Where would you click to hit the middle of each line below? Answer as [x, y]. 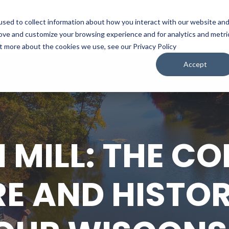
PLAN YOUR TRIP [142, 26]
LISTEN [76, 26]
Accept [196, 64]
